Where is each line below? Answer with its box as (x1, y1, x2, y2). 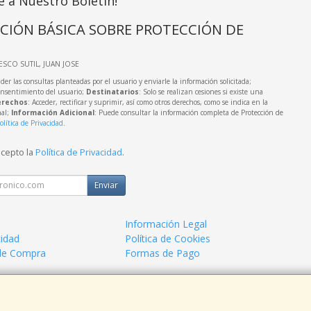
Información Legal (125, 217, 208, 230)
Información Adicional (10, 107, 94, 117)
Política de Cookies (125, 231, 211, 245)
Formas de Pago (125, 246, 201, 260)
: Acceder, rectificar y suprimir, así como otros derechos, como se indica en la (27, 96, 268, 107)
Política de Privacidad (35, 146, 122, 158)
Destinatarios (85, 86, 139, 96)
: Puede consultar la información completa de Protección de (94, 107, 283, 117)
